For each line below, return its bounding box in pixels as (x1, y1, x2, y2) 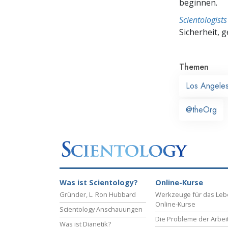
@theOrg (186, 103, 217, 116)
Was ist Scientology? (60, 178, 138, 188)
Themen (179, 61, 209, 73)
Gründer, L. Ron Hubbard (60, 190, 136, 199)
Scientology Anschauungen (60, 205, 142, 214)
